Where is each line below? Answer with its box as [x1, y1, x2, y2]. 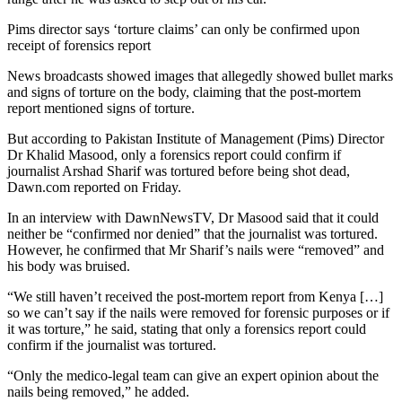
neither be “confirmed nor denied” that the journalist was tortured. [7, 225, 378, 241]
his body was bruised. [7, 258, 130, 274]
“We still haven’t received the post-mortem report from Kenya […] [7, 288, 383, 304]
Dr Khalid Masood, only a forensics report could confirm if [7, 146, 341, 162]
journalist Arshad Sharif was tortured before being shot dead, [7, 162, 350, 179]
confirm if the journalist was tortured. [7, 336, 216, 353]
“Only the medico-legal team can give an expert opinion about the [7, 367, 379, 383]
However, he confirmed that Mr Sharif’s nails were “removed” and [7, 241, 384, 258]
